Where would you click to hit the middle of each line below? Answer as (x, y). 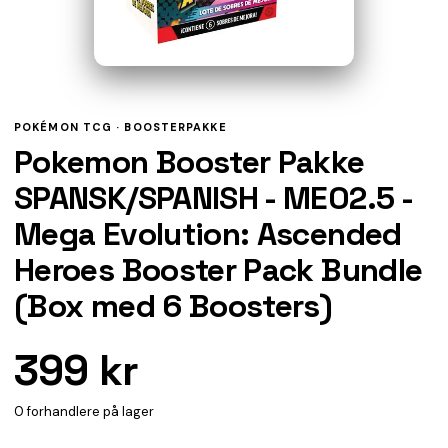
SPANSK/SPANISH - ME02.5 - (213, 197)
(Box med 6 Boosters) (173, 305)
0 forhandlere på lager (84, 411)
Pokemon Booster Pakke (189, 161)
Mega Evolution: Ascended (208, 233)
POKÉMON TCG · (69, 126)
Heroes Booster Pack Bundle (218, 269)
